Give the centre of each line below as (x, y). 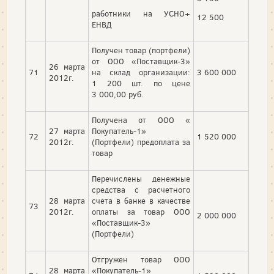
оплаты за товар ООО (141, 212)
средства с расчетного (141, 190)
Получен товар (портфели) (141, 51)
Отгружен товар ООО (141, 260)
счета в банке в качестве (141, 201)
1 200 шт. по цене (141, 84)
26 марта (67, 67)
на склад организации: (141, 73)
